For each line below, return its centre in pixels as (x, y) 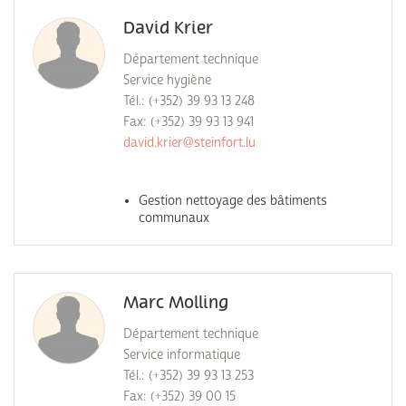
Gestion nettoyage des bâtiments (233, 201)
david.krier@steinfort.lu (189, 143)
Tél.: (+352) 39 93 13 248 (189, 101)
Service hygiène (167, 80)
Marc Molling (176, 303)
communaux (174, 218)
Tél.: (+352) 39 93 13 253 (188, 376)
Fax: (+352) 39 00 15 (179, 396)
